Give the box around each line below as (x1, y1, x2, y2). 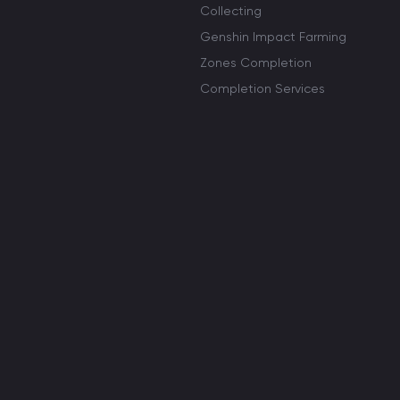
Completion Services (200, 81, 325, 96)
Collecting (200, 4, 262, 18)
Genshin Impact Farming (200, 29, 346, 44)
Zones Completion (200, 55, 312, 70)
